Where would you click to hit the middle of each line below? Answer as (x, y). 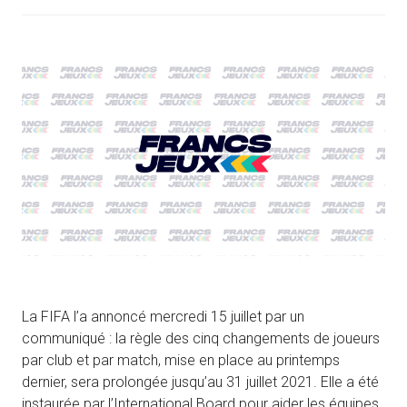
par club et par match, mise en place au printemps (181, 361)
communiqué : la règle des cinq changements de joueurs (201, 339)
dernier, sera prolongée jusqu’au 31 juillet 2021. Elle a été (200, 382)
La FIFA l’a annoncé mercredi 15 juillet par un (163, 317)
